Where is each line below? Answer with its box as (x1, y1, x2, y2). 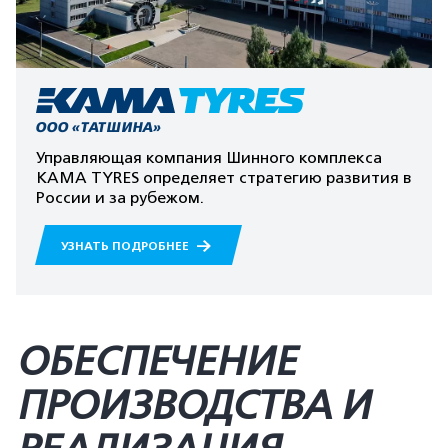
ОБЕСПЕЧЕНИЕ (16, 339, 296, 384)
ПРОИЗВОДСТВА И (16, 383, 370, 428)
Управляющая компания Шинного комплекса (36, 149, 382, 167)
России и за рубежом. (36, 189, 204, 207)
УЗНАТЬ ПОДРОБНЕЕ (61, 239, 192, 253)
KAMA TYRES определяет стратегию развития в (36, 169, 412, 187)
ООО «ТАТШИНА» (34, 119, 164, 135)
